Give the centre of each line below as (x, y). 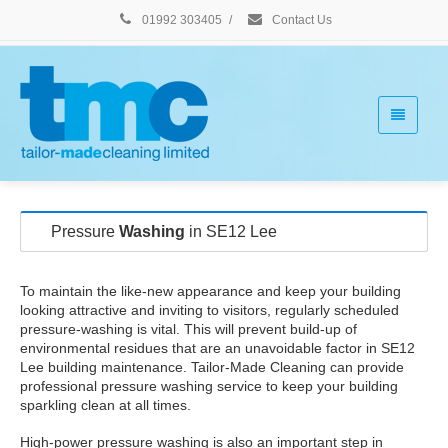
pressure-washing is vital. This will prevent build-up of (188, 329)
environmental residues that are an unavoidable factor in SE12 (217, 348)
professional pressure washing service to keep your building (209, 386)
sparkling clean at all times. (105, 405)
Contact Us (300, 20)
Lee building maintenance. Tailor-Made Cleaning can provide (212, 367)
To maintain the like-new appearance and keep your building (210, 291)
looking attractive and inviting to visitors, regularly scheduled (209, 310)
